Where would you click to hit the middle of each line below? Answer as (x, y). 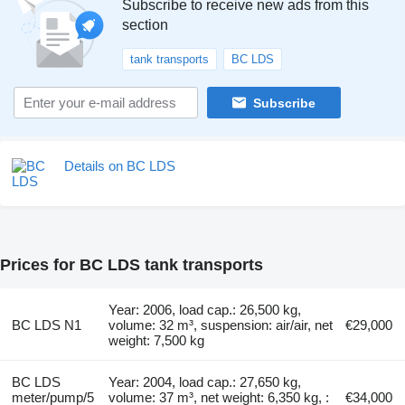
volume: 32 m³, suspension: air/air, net (221, 325)
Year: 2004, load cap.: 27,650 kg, (205, 382)
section (145, 25)
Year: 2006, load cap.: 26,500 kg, (205, 310)
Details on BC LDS (120, 166)
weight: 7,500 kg (157, 341)
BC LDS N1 (46, 325)
